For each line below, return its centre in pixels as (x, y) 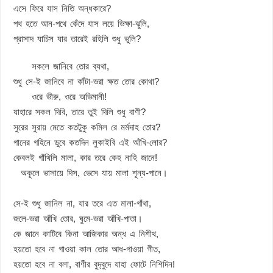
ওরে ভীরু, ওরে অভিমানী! (60, 96)
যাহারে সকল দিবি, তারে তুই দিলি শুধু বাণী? (80, 112)
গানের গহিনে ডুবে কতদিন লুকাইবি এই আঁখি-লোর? (90, 142)
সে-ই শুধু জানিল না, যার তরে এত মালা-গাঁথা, (83, 203)
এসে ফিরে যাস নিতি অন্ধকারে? (62, 8)
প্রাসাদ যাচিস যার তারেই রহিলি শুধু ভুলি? (77, 38)
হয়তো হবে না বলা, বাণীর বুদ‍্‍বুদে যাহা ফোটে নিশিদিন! (94, 264)
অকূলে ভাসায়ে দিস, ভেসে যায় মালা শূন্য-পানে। (91, 172)
